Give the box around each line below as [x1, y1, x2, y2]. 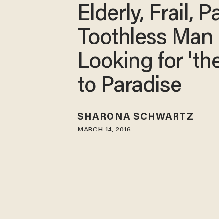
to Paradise [77, 76, 182, 98]
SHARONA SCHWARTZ [77, 112, 194, 122]
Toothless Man [77, 28, 214, 50]
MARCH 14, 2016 [77, 126, 131, 133]
